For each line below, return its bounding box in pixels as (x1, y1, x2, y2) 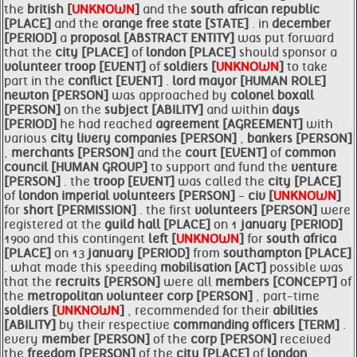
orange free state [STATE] (102, 17, 252, 31)
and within (206, 103, 272, 117)
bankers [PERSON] (247, 131, 352, 146)
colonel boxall (230, 88, 314, 103)
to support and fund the (151, 160, 291, 175)
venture (291, 160, 337, 175)
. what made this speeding (4, 261, 160, 275)
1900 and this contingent (4, 232, 148, 246)
